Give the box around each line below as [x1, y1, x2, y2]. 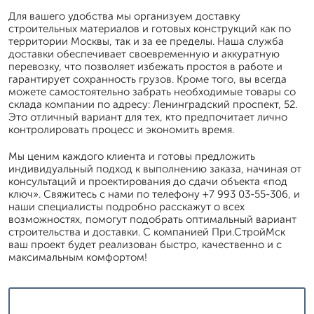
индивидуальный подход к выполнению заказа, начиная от [8, 163, 301, 175]
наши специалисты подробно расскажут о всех [8, 200, 245, 213]
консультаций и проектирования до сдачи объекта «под [8, 175, 287, 188]
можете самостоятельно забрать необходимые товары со [8, 86, 296, 98]
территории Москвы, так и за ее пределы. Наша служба [8, 35, 284, 48]
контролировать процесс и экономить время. [8, 123, 234, 136]
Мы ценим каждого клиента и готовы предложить [8, 150, 255, 163]
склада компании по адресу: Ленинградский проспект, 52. [8, 98, 297, 111]
